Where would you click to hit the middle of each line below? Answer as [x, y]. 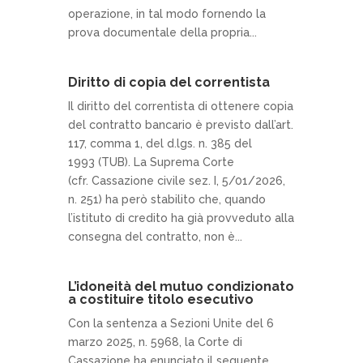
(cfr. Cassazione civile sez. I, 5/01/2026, [177, 181]
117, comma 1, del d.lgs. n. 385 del [160, 143]
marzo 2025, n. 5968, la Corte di [155, 342]
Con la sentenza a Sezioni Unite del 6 [171, 323]
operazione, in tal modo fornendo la [167, 14]
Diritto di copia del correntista [169, 82]
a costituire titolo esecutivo [161, 299]
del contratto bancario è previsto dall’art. [181, 125]
